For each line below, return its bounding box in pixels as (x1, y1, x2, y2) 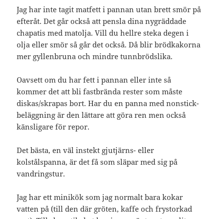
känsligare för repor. (17, 121, 90, 131)
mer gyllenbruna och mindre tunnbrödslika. (17, 51, 173, 61)
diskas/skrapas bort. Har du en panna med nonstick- (17, 98, 199, 108)
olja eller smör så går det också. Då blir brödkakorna (17, 39, 201, 49)
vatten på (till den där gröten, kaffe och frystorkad (17, 203, 193, 214)
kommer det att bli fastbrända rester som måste (17, 86, 183, 96)
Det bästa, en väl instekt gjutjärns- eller (17, 145, 154, 155)
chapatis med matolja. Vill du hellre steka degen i (17, 27, 189, 38)
